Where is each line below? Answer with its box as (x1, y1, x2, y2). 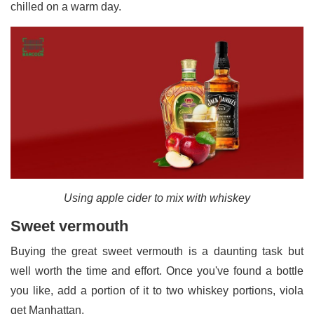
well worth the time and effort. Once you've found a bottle (11, 265, 303, 278)
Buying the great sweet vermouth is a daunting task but (11, 245, 303, 258)
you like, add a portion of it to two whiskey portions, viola (11, 285, 303, 297)
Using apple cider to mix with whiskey (64, 192, 250, 205)
